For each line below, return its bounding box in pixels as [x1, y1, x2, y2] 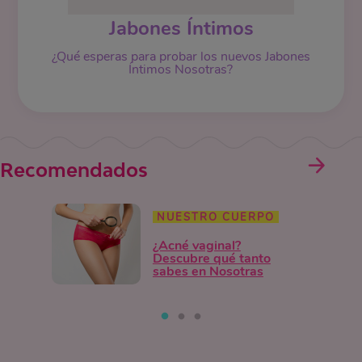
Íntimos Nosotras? [128, 61, 234, 78]
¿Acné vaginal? [152, 236, 241, 255]
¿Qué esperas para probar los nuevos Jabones [51, 48, 310, 65]
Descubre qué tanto [152, 249, 271, 267]
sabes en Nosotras [152, 262, 263, 280]
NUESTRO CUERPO [156, 209, 275, 225]
